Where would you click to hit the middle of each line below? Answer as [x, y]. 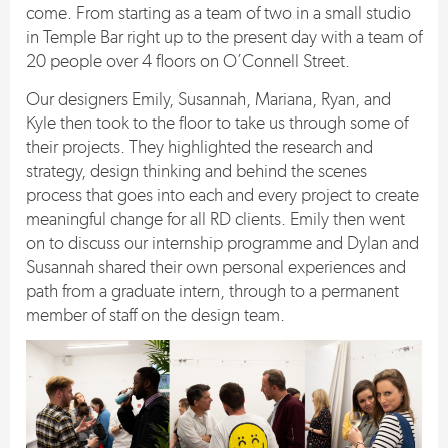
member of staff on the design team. [155, 314]
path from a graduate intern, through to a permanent [212, 290]
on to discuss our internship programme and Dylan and [222, 242]
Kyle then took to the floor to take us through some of [217, 122]
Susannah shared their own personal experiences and [216, 266]
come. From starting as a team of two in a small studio [218, 13]
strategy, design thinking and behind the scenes [196, 170]
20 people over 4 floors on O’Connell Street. [188, 61]
